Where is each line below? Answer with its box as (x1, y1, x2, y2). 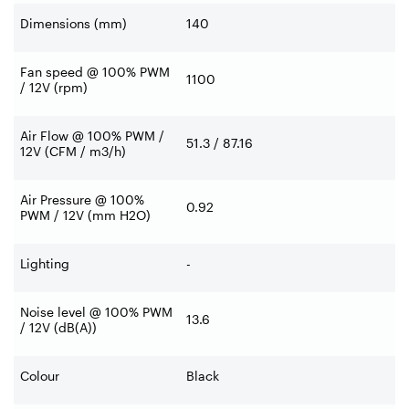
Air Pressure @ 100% (20, 192, 144, 208)
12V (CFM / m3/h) (20, 143, 126, 160)
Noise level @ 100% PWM (20, 304, 173, 320)
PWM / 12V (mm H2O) (20, 207, 151, 224)
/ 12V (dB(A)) (20, 320, 97, 336)
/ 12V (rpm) (20, 79, 88, 96)
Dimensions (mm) (20, 16, 127, 32)
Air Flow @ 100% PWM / (20, 128, 164, 144)
